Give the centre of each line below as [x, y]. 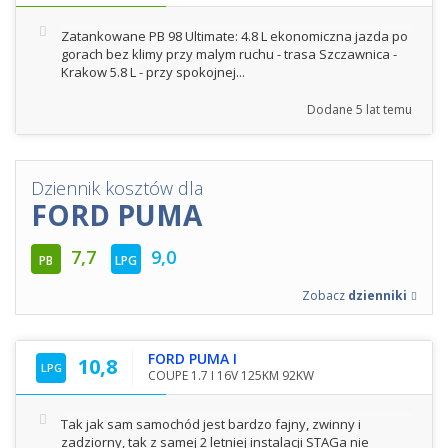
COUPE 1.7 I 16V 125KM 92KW [231, 375]
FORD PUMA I [192, 358]
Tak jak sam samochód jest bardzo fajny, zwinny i [211, 423]
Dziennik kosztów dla [117, 187]
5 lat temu [384, 109]
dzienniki [377, 295]
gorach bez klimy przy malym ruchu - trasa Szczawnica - [229, 53]
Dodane [331, 109]
